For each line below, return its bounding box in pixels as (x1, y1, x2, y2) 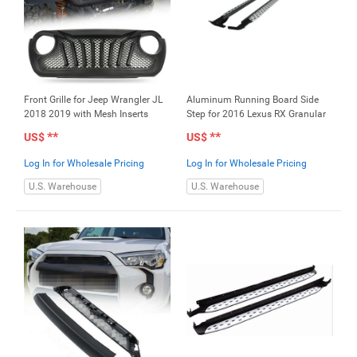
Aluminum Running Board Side (186, 94, 319, 105)
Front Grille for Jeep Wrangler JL (24, 94, 163, 105)
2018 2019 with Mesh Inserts (24, 108, 148, 120)
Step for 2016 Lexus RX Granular (186, 108, 326, 120)
